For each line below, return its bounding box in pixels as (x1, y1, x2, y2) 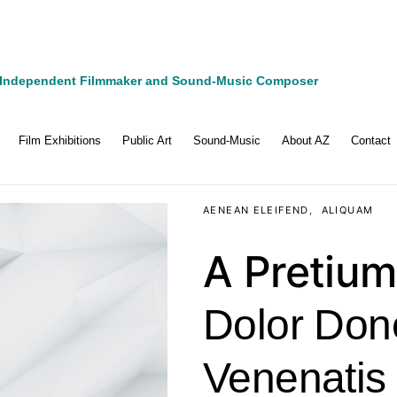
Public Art (122, 134, 172, 147)
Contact (351, 134, 391, 147)
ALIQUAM (321, 204, 374, 216)
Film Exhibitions (19, 134, 101, 147)
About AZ (282, 134, 330, 147)
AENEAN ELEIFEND (203, 204, 309, 216)
